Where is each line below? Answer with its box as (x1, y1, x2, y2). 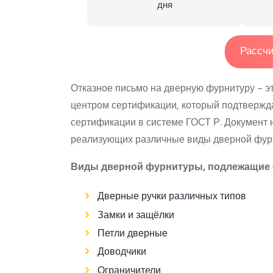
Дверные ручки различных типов (97, 189, 246, 205)
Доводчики (97, 244, 146, 261)
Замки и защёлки (97, 207, 174, 224)
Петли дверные (97, 226, 168, 243)
